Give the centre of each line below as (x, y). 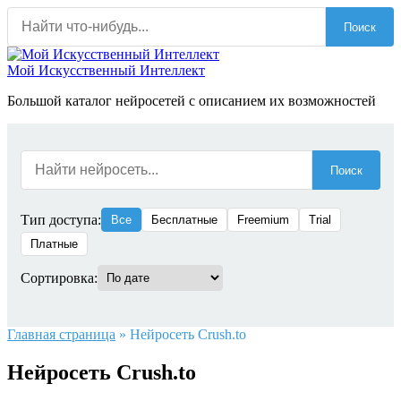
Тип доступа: (61, 219)
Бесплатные (184, 220)
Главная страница (61, 334)
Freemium (263, 220)
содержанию (45, 46)
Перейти (33, 14)
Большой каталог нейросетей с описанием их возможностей (192, 101)
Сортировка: (59, 277)
